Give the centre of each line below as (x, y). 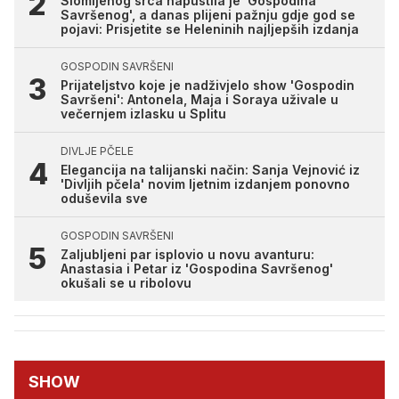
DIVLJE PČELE (97, 151)
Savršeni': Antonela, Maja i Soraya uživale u (199, 99)
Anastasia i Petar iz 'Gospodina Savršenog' (197, 268)
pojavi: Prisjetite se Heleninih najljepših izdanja (210, 28)
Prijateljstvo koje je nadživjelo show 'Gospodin (208, 85)
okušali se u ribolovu (126, 282)
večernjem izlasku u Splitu (143, 113)
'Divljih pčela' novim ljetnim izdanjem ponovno (205, 183)
